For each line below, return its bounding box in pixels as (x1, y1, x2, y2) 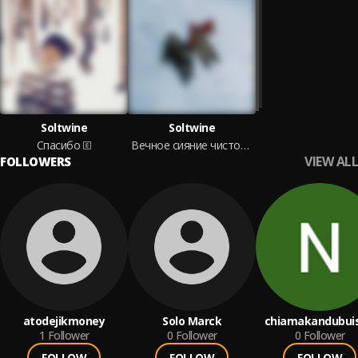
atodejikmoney (22, 313, 105, 328)
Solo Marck (162, 313, 221, 328)
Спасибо (36, 137, 81, 153)
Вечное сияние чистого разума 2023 (240, 137, 249, 153)
